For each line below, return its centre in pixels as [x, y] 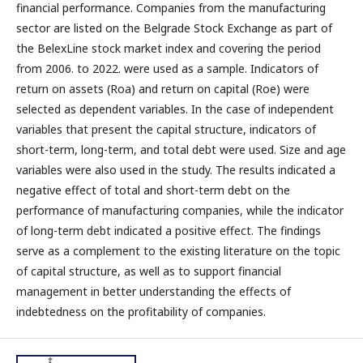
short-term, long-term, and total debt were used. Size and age [181, 149]
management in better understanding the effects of [154, 291]
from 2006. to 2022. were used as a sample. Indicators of [167, 68]
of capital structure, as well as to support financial [149, 271]
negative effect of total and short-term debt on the [153, 190]
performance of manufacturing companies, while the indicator [180, 210]
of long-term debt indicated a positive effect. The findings [169, 230]
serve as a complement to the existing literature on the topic [178, 250]
